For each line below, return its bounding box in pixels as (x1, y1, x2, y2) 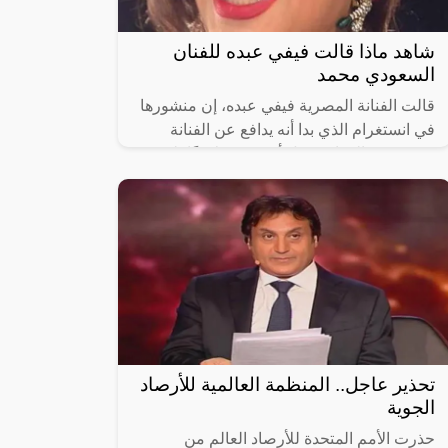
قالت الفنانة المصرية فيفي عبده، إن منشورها (140, 96, 435, 114)
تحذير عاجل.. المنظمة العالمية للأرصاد (140, 374, 435, 396)
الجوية (387, 397, 435, 419)
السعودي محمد (317, 63, 435, 85)
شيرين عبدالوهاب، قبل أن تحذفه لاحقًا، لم (162, 144, 435, 162)
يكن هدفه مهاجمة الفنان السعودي (214, 168, 435, 186)
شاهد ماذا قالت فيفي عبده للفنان (173, 40, 435, 62)
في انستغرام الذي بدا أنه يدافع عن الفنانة (170, 120, 435, 138)
